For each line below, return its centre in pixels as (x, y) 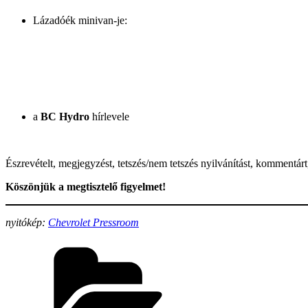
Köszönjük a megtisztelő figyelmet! (86, 187)
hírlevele (109, 117)
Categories (234, 245)
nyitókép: (27, 223)
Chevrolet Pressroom (93, 223)
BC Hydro (65, 117)
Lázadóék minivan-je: (80, 21)
